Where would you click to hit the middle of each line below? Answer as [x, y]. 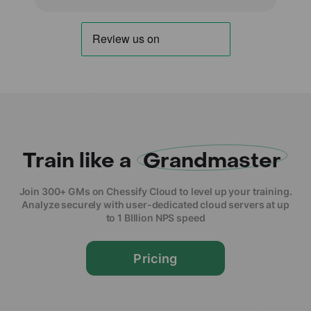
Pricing [155, 258]
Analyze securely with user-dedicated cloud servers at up [155, 205]
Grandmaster [212, 161]
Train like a [79, 161]
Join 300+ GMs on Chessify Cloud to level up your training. [155, 192]
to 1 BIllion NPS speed [155, 218]
